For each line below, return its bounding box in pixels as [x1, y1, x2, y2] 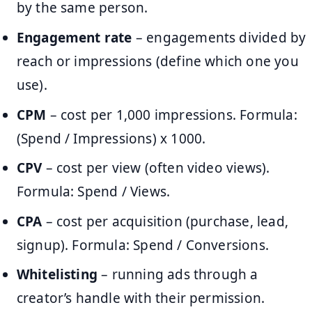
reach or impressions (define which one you [16, 52, 299, 70]
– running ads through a [97, 265, 258, 284]
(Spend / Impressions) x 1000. [16, 129, 206, 148]
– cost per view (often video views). [42, 159, 270, 178]
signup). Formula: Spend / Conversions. [16, 235, 269, 254]
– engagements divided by [132, 28, 306, 47]
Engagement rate [16, 28, 132, 47]
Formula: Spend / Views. [16, 182, 171, 201]
